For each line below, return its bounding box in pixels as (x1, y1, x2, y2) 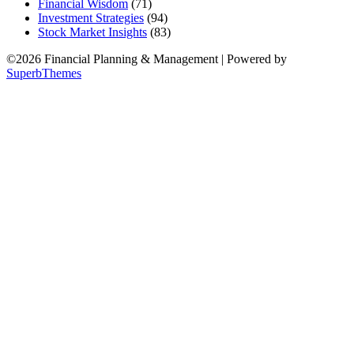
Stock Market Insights (38, 25, 147, 40)
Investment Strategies (38, 11, 144, 25)
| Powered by (221, 52, 287, 66)
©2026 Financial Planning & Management (6, 52, 221, 66)
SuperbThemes (6, 66, 81, 81)
